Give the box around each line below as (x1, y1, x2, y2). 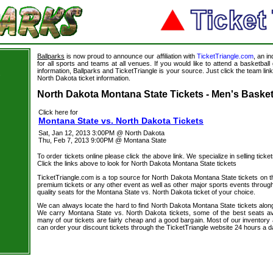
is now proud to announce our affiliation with (65, 52, 197, 60)
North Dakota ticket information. (37, 74, 130, 82)
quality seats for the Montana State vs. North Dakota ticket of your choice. (37, 188, 255, 196)
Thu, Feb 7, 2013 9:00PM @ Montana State (38, 136, 166, 144)
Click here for (38, 108, 78, 116)
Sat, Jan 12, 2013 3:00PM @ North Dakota (38, 129, 165, 136)
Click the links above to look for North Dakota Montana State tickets (37, 160, 236, 167)
